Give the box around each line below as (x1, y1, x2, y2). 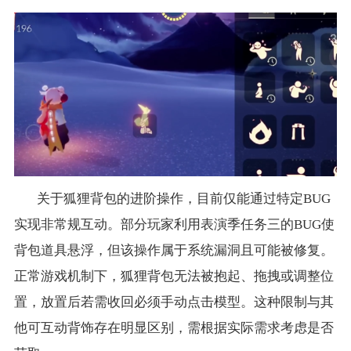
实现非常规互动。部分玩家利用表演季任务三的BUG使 (13, 216, 335, 232)
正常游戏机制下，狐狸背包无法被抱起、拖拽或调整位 (13, 268, 334, 284)
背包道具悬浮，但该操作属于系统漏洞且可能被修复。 (13, 242, 334, 258)
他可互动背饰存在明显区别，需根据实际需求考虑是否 (13, 320, 334, 335)
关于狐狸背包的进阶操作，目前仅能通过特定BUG (36, 190, 331, 206)
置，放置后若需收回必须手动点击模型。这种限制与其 (13, 294, 334, 309)
